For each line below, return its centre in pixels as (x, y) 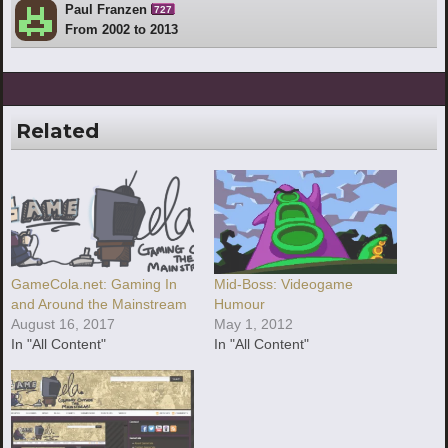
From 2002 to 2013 (121, 29)
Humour (239, 304)
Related (57, 130)
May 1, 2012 (253, 324)
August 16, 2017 (63, 324)
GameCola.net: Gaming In (94, 284)
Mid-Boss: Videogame (283, 284)
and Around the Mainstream (99, 304)
